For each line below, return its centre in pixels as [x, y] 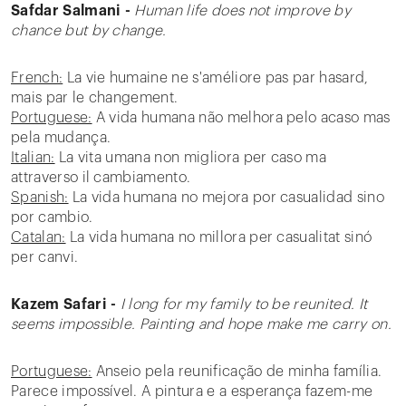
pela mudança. [61, 138]
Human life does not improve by [243, 11]
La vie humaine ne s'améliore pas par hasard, [216, 78]
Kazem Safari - [64, 304]
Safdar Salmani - [71, 11]
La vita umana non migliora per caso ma [191, 158]
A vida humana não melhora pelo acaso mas [241, 118]
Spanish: [40, 198]
